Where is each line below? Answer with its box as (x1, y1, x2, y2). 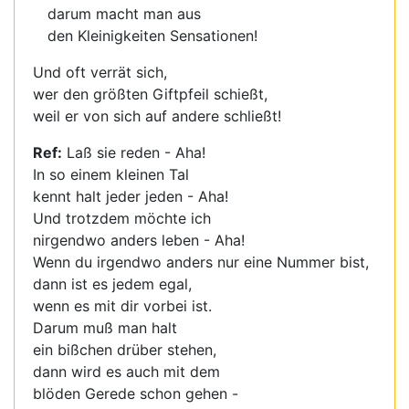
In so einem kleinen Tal (33, 165, 189, 184)
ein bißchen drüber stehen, (33, 341, 216, 359)
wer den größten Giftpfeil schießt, (33, 85, 267, 103)
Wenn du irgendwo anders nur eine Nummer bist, (33, 253, 369, 271)
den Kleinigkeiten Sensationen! (47, 26, 257, 45)
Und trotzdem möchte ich (33, 209, 211, 227)
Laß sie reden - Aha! (62, 143, 205, 162)
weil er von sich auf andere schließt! (33, 107, 281, 125)
